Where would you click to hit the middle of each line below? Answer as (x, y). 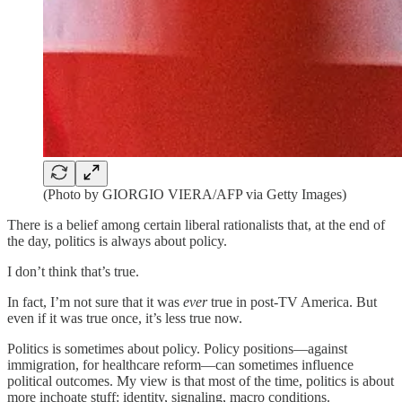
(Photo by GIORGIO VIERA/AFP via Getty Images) (195, 194)
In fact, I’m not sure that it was (95, 302)
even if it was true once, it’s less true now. (125, 318)
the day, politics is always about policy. (117, 241)
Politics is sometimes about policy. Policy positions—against (177, 349)
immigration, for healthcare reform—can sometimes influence (180, 365)
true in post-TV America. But (292, 302)
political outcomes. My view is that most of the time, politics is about (201, 381)
